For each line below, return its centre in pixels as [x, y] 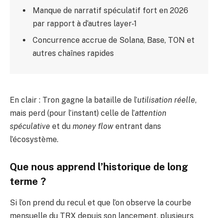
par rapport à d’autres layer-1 [85, 23]
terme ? [28, 181]
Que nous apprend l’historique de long [99, 167]
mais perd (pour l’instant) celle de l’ [72, 113]
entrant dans [137, 126]
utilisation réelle [166, 100]
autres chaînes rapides [73, 53]
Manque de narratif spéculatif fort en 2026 [111, 10]
